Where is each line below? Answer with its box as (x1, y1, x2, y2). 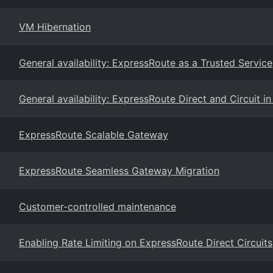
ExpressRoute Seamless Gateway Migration (19, 165, 219, 177)
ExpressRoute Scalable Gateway (19, 129, 168, 141)
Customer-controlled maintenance (19, 200, 176, 213)
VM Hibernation (19, 21, 91, 33)
